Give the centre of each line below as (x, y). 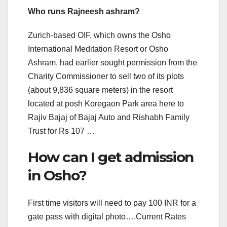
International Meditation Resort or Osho (98, 49)
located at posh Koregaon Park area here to (106, 104)
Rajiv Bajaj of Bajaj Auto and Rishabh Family (109, 118)
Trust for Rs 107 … (61, 131)
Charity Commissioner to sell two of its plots (106, 77)
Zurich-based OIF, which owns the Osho (99, 35)
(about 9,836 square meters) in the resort (100, 90)
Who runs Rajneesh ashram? (84, 12)
